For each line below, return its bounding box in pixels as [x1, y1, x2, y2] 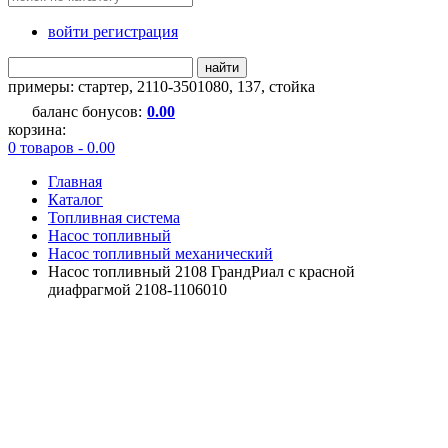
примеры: [8, 77, 78, 95]
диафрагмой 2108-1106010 [48, 280, 227, 298]
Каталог [48, 190, 103, 208]
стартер [78, 77, 129, 95]
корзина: [8, 120, 66, 138]
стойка [269, 77, 315, 95]
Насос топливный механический [48, 244, 273, 262]
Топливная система [48, 208, 180, 226]
